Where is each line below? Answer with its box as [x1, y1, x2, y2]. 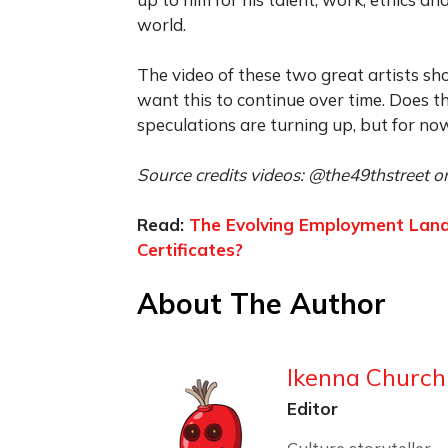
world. [137, 13, 186, 35]
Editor [287, 397, 338, 419]
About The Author [137, 285, 386, 321]
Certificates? [137, 238, 243, 260]
